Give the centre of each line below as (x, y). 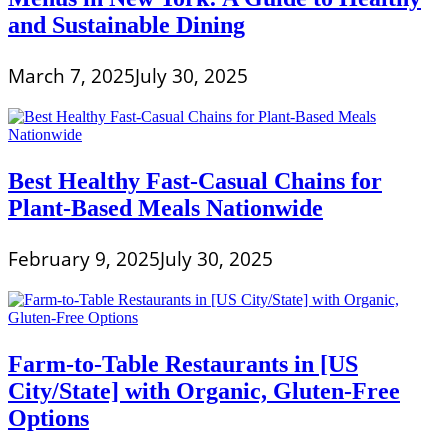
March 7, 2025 (71, 75)
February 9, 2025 (84, 258)
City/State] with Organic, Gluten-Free (204, 390)
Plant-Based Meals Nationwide (165, 207)
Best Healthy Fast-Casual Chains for (195, 180)
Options (48, 417)
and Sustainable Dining (126, 24)
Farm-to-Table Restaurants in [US (183, 363)
